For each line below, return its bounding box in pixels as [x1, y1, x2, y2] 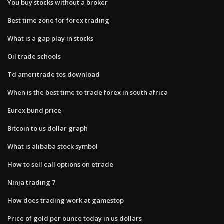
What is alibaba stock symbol [7, 141, 98, 151]
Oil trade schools [7, 51, 61, 61]
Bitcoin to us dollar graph [7, 123, 88, 133]
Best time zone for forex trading [7, 15, 109, 25]
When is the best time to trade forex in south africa [7, 87, 168, 97]
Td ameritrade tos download [7, 69, 100, 79]
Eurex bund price [7, 105, 61, 115]
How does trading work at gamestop [7, 195, 124, 205]
